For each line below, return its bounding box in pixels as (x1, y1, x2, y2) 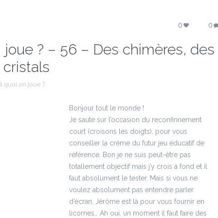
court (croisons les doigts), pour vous (69, 127, 187, 135)
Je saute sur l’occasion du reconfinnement (69, 115, 201, 124)
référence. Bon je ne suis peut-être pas (69, 150, 191, 159)
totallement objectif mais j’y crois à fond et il (69, 162, 207, 170)
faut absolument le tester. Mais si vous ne (69, 174, 198, 182)
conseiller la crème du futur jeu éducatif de (69, 139, 204, 147)
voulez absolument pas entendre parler (69, 185, 194, 194)
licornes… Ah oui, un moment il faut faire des (69, 209, 207, 217)
